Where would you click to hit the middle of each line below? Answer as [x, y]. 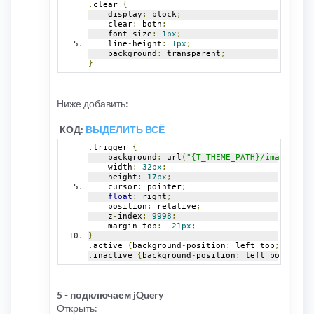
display [115, 14]
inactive [115, 255]
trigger [113, 147]
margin [113, 226]
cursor [113, 186]
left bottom [270, 255]
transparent [191, 53]
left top [253, 245]
